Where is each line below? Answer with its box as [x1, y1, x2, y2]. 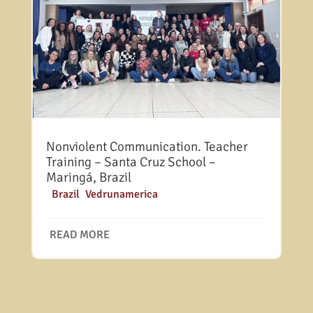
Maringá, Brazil [45, 168, 131, 186]
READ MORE [49, 227, 110, 242]
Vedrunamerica [85, 187, 158, 201]
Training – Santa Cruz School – [45, 153, 216, 170]
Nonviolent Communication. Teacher [45, 138, 248, 155]
